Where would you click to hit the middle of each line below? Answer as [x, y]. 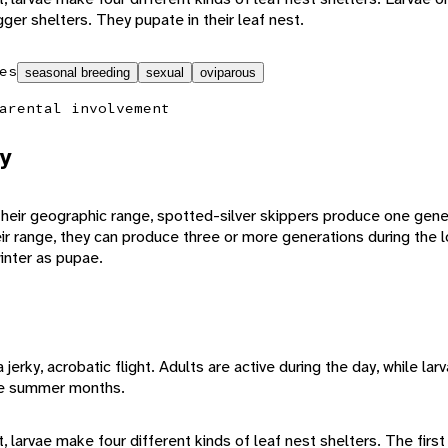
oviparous [228, 72]
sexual [165, 72]
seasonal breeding [77, 72]
